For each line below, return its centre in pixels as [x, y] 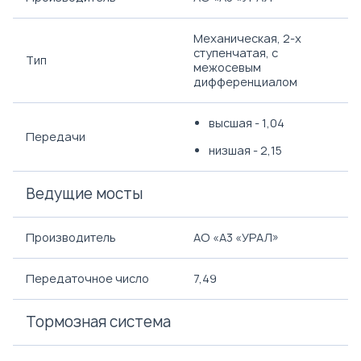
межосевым [227, 67]
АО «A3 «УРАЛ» [236, 237]
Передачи [56, 137]
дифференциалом [245, 82]
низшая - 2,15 [245, 150]
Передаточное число [87, 278]
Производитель [71, 237]
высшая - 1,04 [247, 123]
